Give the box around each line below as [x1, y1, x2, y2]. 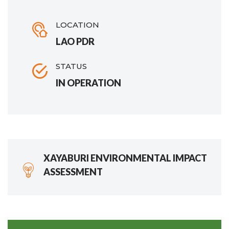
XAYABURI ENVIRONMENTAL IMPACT [43, 152, 207, 164]
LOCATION [56, 19, 99, 30]
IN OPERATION [56, 77, 121, 88]
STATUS [56, 61, 87, 71]
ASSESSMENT [43, 166, 103, 177]
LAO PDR [56, 35, 95, 47]
